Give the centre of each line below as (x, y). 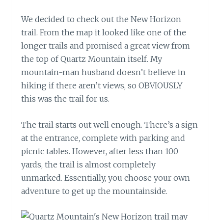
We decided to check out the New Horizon (101, 19)
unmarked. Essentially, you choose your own (106, 178)
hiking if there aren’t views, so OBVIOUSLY (102, 86)
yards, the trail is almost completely (89, 164)
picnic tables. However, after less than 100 (100, 151)
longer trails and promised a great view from (106, 46)
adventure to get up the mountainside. (95, 191)
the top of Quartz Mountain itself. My (92, 59)
